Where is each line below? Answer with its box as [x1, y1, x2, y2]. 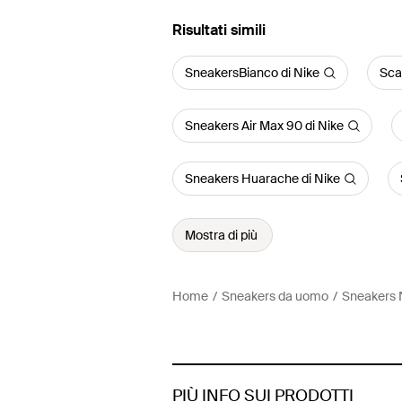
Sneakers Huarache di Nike [185, 170, 340, 187]
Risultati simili [172, 21, 266, 39]
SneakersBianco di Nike [185, 65, 319, 81]
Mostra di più [185, 227, 258, 243]
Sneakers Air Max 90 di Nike [185, 118, 344, 134]
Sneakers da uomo [222, 288, 328, 304]
